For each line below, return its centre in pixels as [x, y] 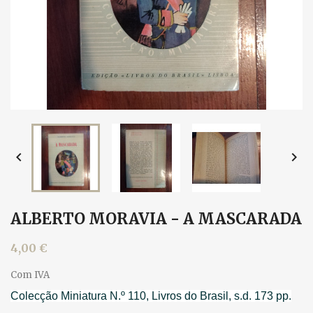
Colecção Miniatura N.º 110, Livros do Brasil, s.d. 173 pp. [151, 296]
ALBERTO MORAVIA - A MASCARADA [156, 219]
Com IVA [30, 275]
